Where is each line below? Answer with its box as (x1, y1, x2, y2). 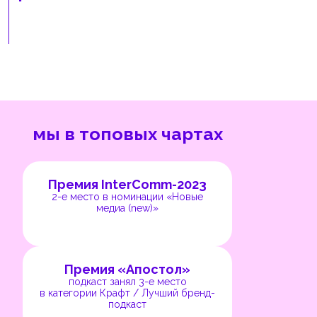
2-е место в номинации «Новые (52, 190, 203, 202)
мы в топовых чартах (32, 122, 223, 144)
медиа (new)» (96, 202, 158, 214)
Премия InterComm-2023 (48, 176, 207, 192)
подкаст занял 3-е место (68, 275, 187, 287)
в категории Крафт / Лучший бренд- (40, 287, 215, 299)
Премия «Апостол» (64, 261, 190, 277)
